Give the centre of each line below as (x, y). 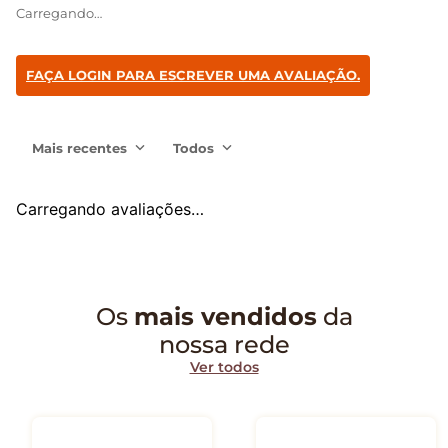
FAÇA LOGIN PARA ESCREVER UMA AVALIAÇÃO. (193, 75)
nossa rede (224, 345)
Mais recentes (79, 147)
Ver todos (224, 367)
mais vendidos (225, 317)
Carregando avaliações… (110, 209)
